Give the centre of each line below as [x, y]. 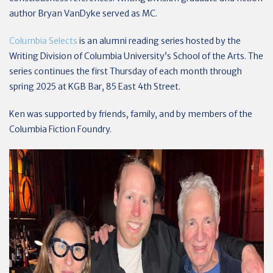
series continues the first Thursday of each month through [126, 71]
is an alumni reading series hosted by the [159, 41]
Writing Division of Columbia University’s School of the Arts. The [136, 56]
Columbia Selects [43, 41]
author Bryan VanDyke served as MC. [83, 13]
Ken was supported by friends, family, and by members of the [131, 114]
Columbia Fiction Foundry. [61, 129]
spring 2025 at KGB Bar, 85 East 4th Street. [95, 87]
